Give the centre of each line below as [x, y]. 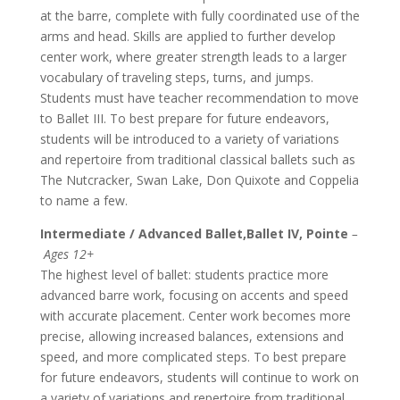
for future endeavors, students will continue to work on [199, 377]
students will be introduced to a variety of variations [189, 138]
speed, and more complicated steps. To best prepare [193, 356]
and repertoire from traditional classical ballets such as [197, 159]
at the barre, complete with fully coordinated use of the [200, 15]
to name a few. [85, 200]
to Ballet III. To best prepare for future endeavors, [184, 118]
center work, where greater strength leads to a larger [193, 56]
